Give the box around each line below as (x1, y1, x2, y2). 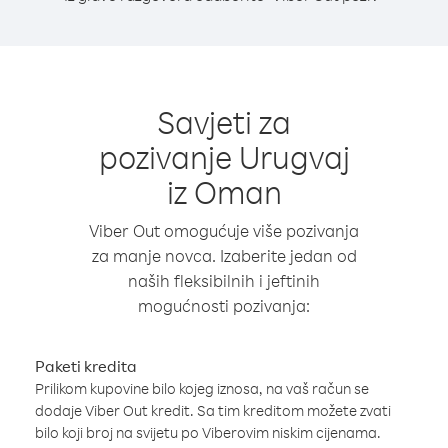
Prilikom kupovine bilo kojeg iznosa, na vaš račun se (35, 379, 369, 398)
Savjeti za (157, 101, 291, 142)
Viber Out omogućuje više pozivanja (89, 220, 359, 241)
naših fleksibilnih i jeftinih (128, 270, 320, 291)
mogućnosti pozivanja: (138, 295, 310, 316)
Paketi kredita (35, 356, 137, 376)
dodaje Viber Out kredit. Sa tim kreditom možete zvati (35, 401, 391, 420)
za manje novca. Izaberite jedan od (91, 245, 357, 266)
